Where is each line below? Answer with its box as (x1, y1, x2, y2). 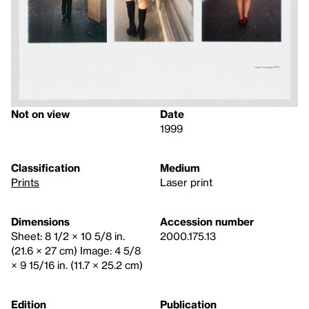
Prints (11, 176, 39, 189)
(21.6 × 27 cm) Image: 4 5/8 (11, 244, 141, 257)
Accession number (160, 215, 254, 228)
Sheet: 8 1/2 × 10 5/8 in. (11, 230, 125, 243)
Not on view (11, 108, 70, 121)
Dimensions (11, 215, 70, 228)
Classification (11, 161, 80, 175)
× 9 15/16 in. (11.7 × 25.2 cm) (11, 259, 143, 272)
